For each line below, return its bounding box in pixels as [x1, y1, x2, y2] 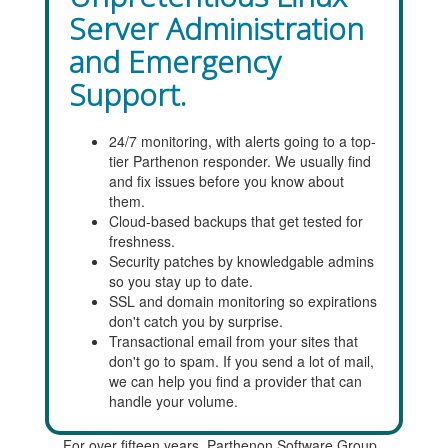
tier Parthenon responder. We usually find [108, 151, 371, 171]
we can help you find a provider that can [108, 371, 362, 391]
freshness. [108, 231, 175, 251]
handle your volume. [108, 391, 238, 411]
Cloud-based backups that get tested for [108, 211, 363, 231]
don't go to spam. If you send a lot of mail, [108, 351, 374, 371]
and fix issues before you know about [108, 171, 344, 191]
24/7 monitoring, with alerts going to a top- [108, 131, 376, 151]
